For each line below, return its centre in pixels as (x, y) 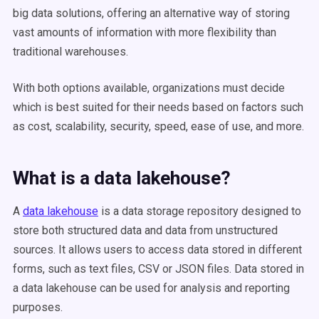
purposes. (38, 307)
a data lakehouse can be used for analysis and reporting (151, 288)
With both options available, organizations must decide (149, 88)
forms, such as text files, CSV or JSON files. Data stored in (158, 269)
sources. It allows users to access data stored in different (157, 250)
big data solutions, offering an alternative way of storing (151, 13)
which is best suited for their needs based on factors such (158, 107)
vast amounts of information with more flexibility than (145, 32)
